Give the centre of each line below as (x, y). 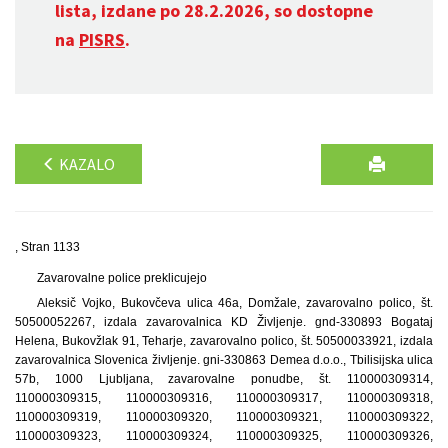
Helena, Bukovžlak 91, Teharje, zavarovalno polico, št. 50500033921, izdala (224, 341)
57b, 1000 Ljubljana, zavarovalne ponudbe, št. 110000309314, (224, 379)
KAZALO (85, 164)
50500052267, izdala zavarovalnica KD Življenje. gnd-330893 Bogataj (224, 322)
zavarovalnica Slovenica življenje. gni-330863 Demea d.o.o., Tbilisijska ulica (224, 360)
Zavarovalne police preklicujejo (121, 278)
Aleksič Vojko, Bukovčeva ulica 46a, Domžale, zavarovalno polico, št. (234, 303)
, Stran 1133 (47, 247)
